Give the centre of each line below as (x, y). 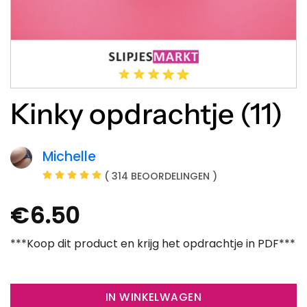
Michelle (69, 156)
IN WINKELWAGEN (153, 297)
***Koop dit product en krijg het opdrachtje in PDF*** (153, 243)
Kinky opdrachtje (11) (147, 114)
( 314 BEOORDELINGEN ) (161, 176)
